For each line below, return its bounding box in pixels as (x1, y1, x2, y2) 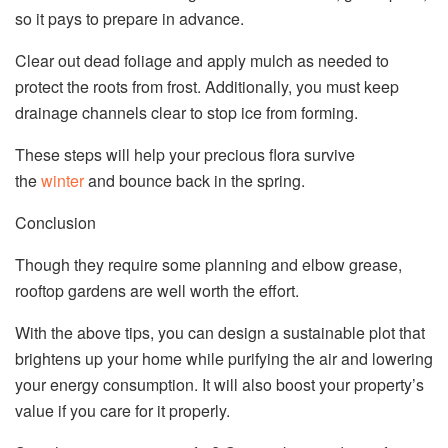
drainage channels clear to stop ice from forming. (15, 101, 358, 125)
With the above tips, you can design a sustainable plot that (15, 321, 425, 345)
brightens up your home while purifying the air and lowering (15, 347, 433, 371)
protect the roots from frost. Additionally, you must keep (15, 75, 399, 99)
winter (41, 169, 84, 193)
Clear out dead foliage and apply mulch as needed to (15, 49, 389, 73)
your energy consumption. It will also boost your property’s (15, 373, 424, 397)
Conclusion (15, 211, 96, 235)
